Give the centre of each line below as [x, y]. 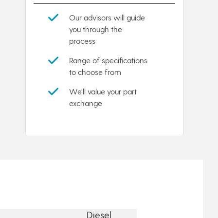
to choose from [95, 72]
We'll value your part [103, 91]
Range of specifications [108, 60]
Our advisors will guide [107, 17]
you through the [96, 29]
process [82, 40]
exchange [86, 103]
